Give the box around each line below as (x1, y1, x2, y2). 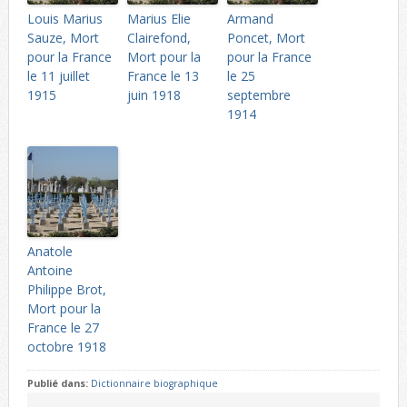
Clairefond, (126, 29, 191, 47)
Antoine (26, 262, 73, 280)
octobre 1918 (26, 338, 106, 356)
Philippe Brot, (26, 281, 106, 299)
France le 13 (126, 67, 199, 85)
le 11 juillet (26, 67, 90, 85)
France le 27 (26, 319, 99, 337)
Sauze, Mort (26, 29, 99, 47)
